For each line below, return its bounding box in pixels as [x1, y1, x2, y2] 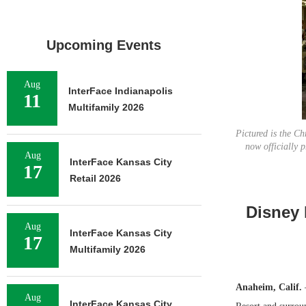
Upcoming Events [46, 38, 162, 53]
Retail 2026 [70, 173, 121, 184]
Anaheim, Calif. [235, 282, 305, 292]
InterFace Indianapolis [68, 85, 173, 96]
